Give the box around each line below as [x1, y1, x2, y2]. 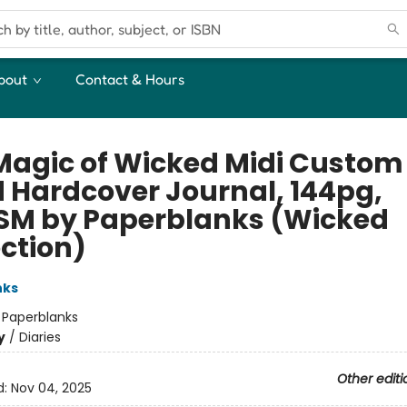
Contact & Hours [75, 70, 184, 88]
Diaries [18, 328, 61, 346]
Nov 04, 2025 [10, 379, 92, 398]
